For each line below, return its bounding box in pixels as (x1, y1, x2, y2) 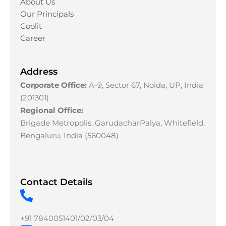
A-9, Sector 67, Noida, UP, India (87, 80, 203, 90)
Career (20, 33, 45, 43)
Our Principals (20, 9, 74, 19)
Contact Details (20, 177, 92, 188)
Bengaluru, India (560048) (20, 130, 119, 140)
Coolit (20, 21, 42, 31)
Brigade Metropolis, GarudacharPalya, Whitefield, (20, 118, 205, 128)
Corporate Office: (20, 80, 87, 90)
